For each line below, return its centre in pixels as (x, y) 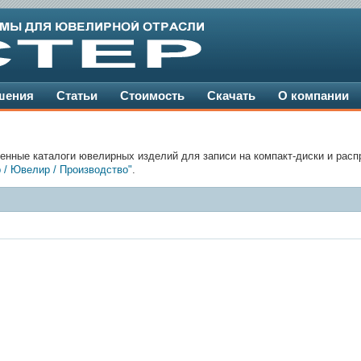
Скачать (231, 95)
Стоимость (152, 95)
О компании (313, 95)
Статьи (77, 95)
